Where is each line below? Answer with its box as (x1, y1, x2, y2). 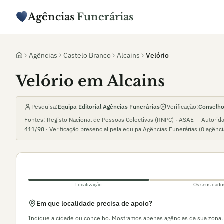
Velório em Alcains (16, 72, 165, 90)
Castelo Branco (63, 51, 111, 60)
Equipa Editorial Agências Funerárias (58, 103, 160, 110)
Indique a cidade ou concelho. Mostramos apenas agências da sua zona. (28, 214, 223, 222)
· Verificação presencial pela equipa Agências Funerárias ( (44, 125, 201, 133)
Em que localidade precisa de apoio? (36, 199, 152, 208)
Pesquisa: (31, 103, 58, 110)
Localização (75, 181, 102, 188)
